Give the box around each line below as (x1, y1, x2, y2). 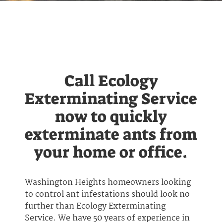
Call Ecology (64, 70, 158, 91)
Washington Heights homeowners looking (25, 176, 191, 189)
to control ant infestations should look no (25, 188, 190, 201)
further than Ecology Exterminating (25, 200, 166, 213)
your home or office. (35, 142, 187, 163)
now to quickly (55, 106, 167, 127)
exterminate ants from (25, 124, 197, 145)
